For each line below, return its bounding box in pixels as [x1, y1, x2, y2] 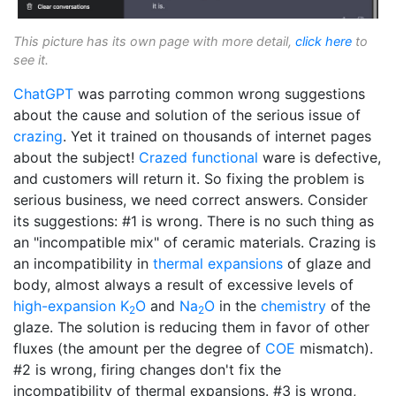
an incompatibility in [13, 255, 153, 273]
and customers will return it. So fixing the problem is [13, 170, 364, 188]
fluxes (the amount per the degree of [13, 339, 265, 358]
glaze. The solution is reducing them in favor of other [13, 318, 369, 337]
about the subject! [13, 148, 139, 167]
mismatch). [295, 339, 373, 358]
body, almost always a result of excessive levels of [13, 276, 354, 294]
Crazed [139, 148, 187, 167]
